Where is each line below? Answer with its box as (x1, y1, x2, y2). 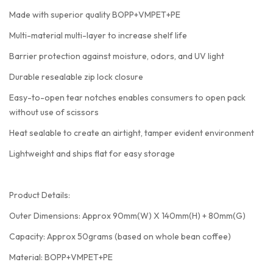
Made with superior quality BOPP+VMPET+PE (9, 9, 180, 21)
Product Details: (9, 190, 70, 201)
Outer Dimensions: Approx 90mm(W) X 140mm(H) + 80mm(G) (9, 210, 246, 222)
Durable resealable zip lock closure (9, 71, 143, 83)
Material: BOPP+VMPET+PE (9, 252, 113, 263)
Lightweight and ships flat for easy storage (9, 148, 175, 160)
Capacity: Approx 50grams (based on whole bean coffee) (9, 231, 231, 243)
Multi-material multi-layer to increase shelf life (9, 30, 187, 41)
